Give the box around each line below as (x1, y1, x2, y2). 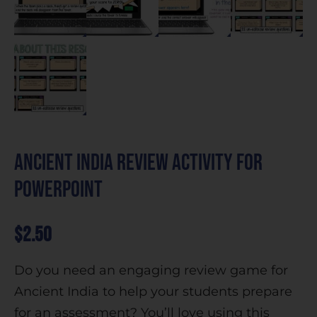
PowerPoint (14, 175, 103, 204)
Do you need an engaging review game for (14, 262, 288, 278)
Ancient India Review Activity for (14, 149, 263, 177)
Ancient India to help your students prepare (14, 283, 292, 299)
